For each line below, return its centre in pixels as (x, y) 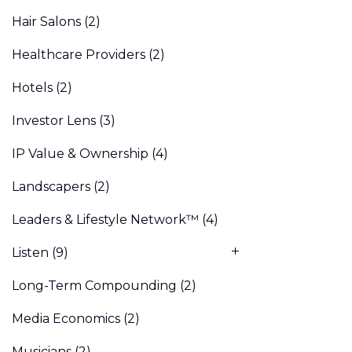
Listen (30, 253)
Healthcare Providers (79, 55)
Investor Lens (54, 121)
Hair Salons (46, 22)
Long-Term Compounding (94, 286)
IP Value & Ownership (80, 154)
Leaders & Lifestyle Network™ (105, 220)
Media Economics (66, 319)
